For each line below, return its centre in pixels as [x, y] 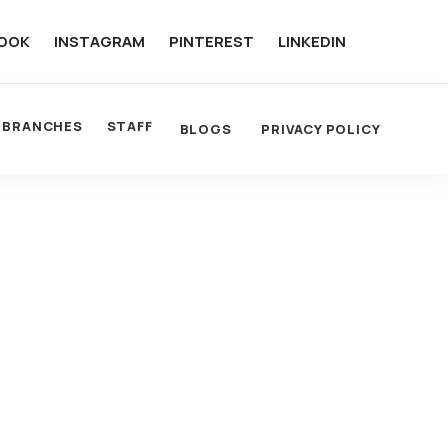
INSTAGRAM [99, 41]
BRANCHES [42, 126]
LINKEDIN [311, 41]
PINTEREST [211, 41]
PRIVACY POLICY [321, 129]
